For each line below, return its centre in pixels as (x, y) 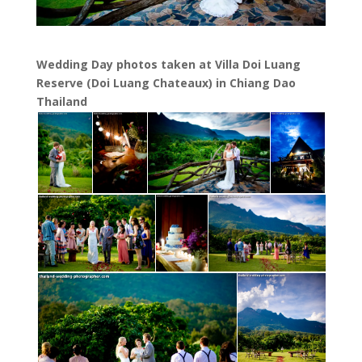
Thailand (61, 101)
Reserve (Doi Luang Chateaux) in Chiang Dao (166, 82)
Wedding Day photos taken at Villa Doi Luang (168, 64)
